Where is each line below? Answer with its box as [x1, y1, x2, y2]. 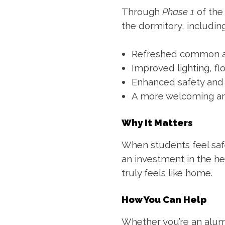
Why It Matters [122, 117, 193, 129]
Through [122, 6, 162, 18]
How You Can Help [122, 193, 207, 205]
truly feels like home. [122, 167, 212, 178]
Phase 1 [162, 6, 194, 18]
